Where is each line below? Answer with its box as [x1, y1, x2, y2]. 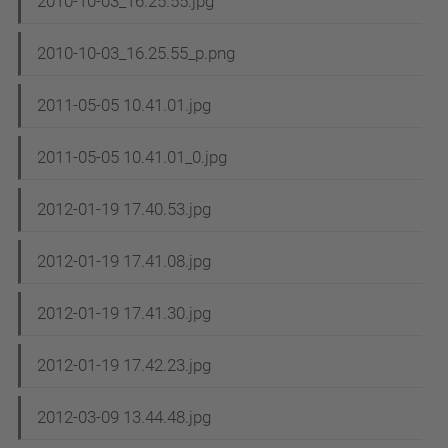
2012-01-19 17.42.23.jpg [37, 355, 211, 376]
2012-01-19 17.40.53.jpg [37, 199, 211, 220]
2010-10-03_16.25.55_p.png [37, 43, 235, 64]
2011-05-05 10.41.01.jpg [37, 95, 211, 116]
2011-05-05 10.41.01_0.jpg [37, 147, 227, 168]
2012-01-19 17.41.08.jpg [37, 251, 211, 272]
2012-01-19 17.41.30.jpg [37, 303, 211, 324]
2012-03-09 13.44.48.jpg [37, 407, 211, 428]
